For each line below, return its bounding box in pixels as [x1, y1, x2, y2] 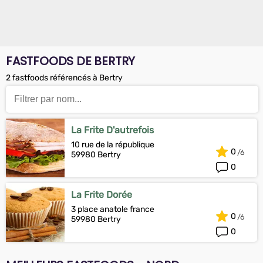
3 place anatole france [71, 204, 154, 214]
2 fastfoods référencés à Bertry [6, 73, 123, 83]
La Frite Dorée [71, 189, 132, 200]
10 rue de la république [71, 140, 154, 150]
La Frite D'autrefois [71, 124, 154, 136]
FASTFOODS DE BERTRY [6, 53, 136, 69]
